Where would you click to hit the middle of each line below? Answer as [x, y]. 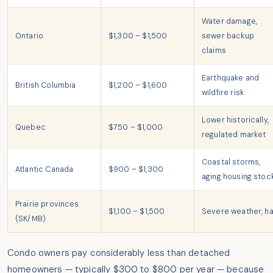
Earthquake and [231, 78]
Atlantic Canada [44, 170]
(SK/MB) [31, 219]
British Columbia [46, 86]
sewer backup [228, 36]
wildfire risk [223, 93]
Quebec [30, 128]
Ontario [30, 36]
